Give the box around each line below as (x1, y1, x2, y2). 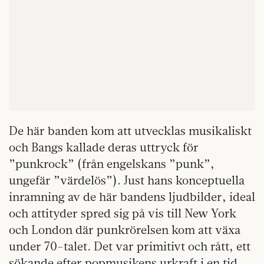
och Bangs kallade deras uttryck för (9, 139, 199, 154)
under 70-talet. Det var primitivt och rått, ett (9, 238, 250, 253)
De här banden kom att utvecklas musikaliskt (9, 123, 252, 138)
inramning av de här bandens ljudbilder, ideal (9, 189, 255, 204)
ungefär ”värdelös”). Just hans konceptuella (9, 172, 245, 187)
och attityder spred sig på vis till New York (9, 205, 236, 220)
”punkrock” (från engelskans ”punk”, (9, 156, 214, 171)
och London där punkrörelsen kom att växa (9, 222, 240, 237)
